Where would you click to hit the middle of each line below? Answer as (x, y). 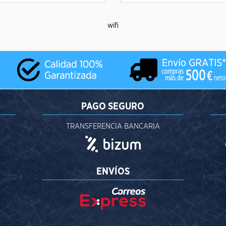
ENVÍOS (113, 172)
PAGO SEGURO (113, 107)
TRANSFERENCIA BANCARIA (113, 126)
